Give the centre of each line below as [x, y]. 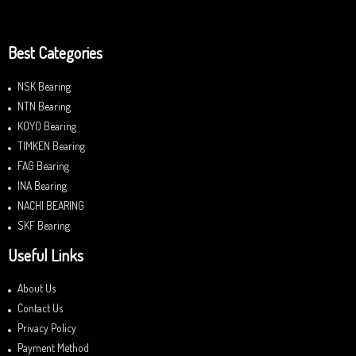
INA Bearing [42, 185]
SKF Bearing [44, 225]
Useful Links [46, 255]
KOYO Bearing [47, 126]
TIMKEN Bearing [51, 145]
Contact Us [40, 308]
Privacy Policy [47, 328]
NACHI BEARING [51, 205]
